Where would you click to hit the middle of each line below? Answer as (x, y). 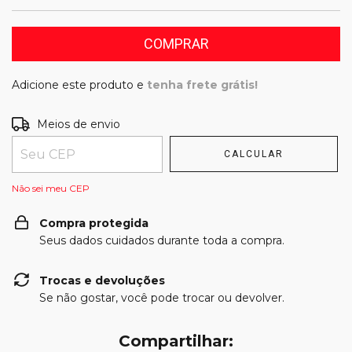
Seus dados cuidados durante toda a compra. (162, 240)
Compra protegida (94, 223)
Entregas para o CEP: (70, 123)
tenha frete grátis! (202, 85)
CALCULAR (254, 154)
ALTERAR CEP (300, 123)
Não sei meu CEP (51, 188)
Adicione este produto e (79, 85)
